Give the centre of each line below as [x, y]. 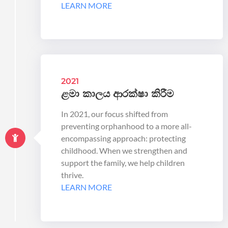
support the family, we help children [123, 163]
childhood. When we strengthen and [124, 151]
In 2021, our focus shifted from [115, 114]
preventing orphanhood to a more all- [126, 126]
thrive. [72, 175]
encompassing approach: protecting [123, 138]
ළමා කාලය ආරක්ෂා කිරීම [117, 94]
